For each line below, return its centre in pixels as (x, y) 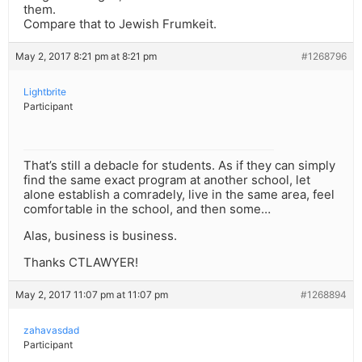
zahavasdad (51, 330)
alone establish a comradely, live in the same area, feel (179, 195)
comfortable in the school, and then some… (147, 209)
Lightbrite (45, 92)
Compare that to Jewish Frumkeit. (120, 24)
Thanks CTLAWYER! (81, 263)
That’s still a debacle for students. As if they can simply (179, 166)
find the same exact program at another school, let (167, 180)
